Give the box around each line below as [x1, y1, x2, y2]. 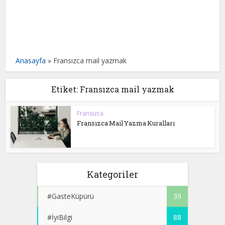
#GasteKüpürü [47, 191, 94, 201]
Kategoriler [87, 168, 138, 180]
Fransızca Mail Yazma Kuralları [77, 119, 175, 128]
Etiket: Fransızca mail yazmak [51, 84, 174, 94]
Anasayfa [16, 56, 46, 65]
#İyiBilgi [47, 212, 72, 222]
